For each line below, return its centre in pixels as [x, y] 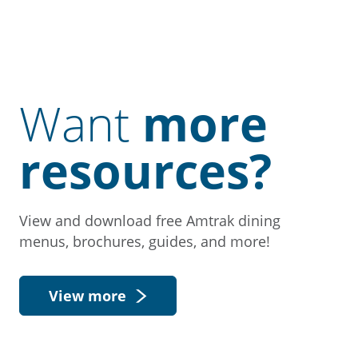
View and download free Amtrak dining [150, 221]
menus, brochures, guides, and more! [145, 241]
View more [88, 296]
